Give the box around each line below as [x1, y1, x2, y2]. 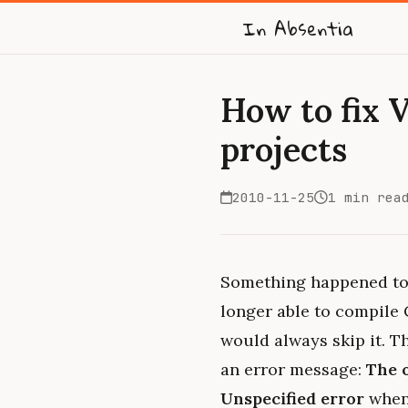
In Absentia [242, 11, 353, 46]
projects [220, 128, 347, 170]
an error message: [220, 359, 366, 380]
